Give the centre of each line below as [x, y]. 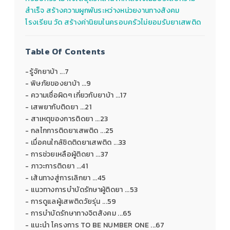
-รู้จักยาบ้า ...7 [47, 72]
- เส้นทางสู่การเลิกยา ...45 [66, 178]
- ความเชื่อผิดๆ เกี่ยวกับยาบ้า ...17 [76, 95]
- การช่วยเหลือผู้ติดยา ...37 [67, 155]
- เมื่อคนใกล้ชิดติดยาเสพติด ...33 [76, 143]
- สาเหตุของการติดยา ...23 [67, 119]
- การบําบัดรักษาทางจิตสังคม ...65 [79, 214]
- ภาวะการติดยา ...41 [57, 166]
